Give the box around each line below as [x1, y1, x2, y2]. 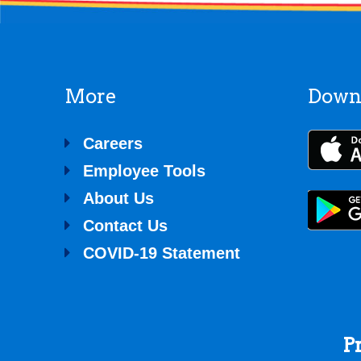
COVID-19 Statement [83, 243, 240, 262]
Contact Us [83, 216, 168, 234]
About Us [83, 189, 154, 207]
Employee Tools [83, 161, 205, 180]
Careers [83, 134, 143, 152]
